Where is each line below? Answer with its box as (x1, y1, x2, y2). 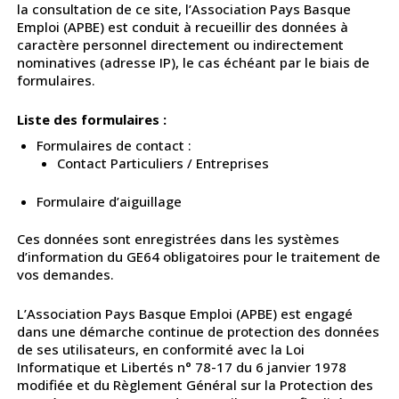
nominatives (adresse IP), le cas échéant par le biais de (16, 53, 370, 72)
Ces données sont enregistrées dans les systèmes (16, 230, 339, 248)
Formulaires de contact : (37, 136, 192, 155)
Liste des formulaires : (16, 110, 167, 129)
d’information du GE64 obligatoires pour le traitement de (16, 248, 380, 266)
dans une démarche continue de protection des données (16, 322, 379, 341)
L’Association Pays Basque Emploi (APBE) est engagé (16, 305, 353, 323)
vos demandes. (16, 265, 114, 284)
